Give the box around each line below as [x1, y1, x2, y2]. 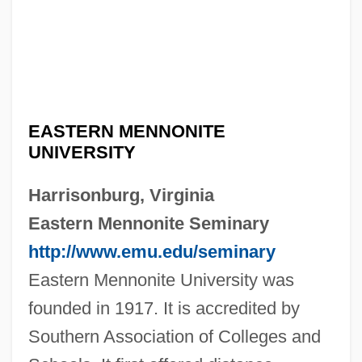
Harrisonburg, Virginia [27, 184, 214, 205]
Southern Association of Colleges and [27, 326, 321, 347]
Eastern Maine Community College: [12, 343, 216, 358]
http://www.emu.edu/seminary [27, 241, 276, 262]
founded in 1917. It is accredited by [27, 297, 300, 318]
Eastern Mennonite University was [27, 269, 294, 290]
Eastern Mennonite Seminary [27, 213, 269, 234]
